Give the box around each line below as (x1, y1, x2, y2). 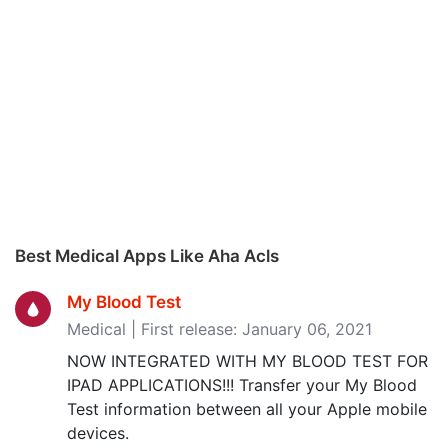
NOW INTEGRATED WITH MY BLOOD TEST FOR (67, 351, 428, 371)
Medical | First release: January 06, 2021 (67, 319, 372, 339)
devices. (67, 423, 129, 443)
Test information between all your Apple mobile (67, 399, 427, 419)
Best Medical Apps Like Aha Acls (15, 246, 279, 266)
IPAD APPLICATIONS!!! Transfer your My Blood (67, 375, 417, 395)
